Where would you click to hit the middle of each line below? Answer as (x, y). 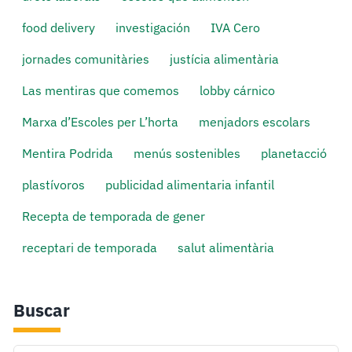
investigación (153, 27)
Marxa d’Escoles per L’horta (101, 122)
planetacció (294, 153)
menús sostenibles (187, 153)
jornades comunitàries (86, 59)
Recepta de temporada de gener (114, 216)
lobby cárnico (238, 90)
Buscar (42, 310)
